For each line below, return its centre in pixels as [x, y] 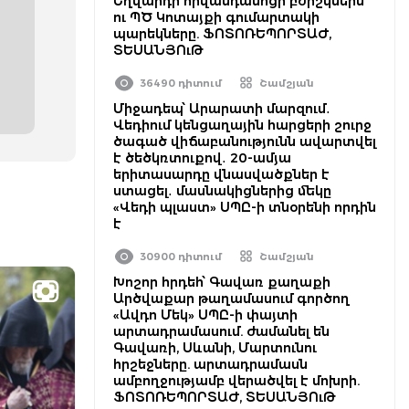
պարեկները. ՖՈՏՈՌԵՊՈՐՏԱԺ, [222, 34]
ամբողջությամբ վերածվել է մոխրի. [236, 381]
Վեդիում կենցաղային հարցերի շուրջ [242, 125]
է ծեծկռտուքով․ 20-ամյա [202, 158]
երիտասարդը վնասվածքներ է [221, 174]
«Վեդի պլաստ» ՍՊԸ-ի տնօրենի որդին [245, 207]
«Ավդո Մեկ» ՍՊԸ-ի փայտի [205, 315]
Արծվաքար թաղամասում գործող [231, 299]
